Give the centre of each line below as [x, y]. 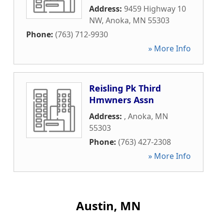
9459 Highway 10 [155, 9]
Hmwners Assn [122, 100]
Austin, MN [108, 206]
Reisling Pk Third [125, 88]
